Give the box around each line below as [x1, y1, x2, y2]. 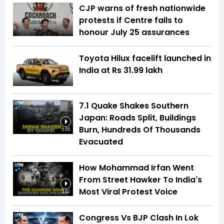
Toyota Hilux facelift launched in [79, 52, 211, 64]
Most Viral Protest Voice [79, 186, 177, 198]
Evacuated [79, 136, 123, 148]
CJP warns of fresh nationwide [79, 2, 205, 14]
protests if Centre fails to [79, 14, 183, 26]
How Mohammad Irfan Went [79, 162, 194, 174]
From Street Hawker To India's [79, 174, 202, 186]
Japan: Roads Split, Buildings [79, 112, 196, 124]
